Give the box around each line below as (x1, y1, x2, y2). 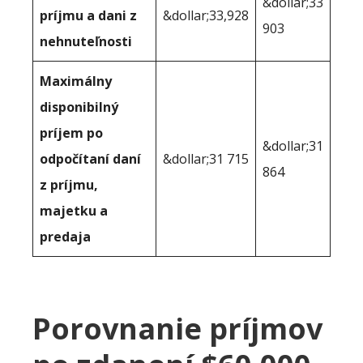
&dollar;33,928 (163, 6, 249, 25)
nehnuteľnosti (40, 32, 132, 51)
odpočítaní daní (40, 150, 141, 169)
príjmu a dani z (40, 6, 137, 25)
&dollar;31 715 (163, 150, 249, 169)
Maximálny (40, 72, 112, 91)
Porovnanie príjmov (32, 309, 322, 349)
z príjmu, (40, 176, 98, 194)
